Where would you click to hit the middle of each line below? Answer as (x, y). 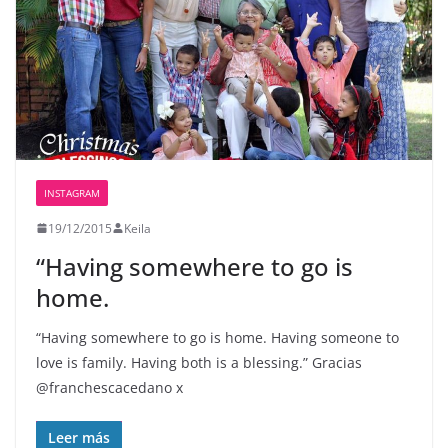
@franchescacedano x (109, 387)
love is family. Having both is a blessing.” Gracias (199, 362)
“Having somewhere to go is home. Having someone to (217, 337)
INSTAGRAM (72, 192)
